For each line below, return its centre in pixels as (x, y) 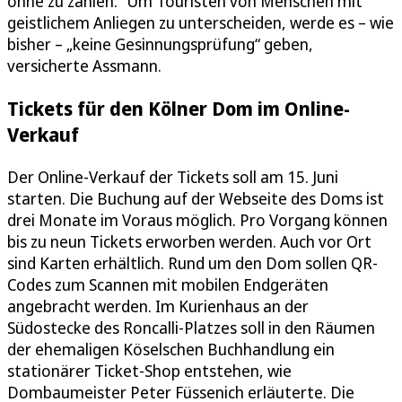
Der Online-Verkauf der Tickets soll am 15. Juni (173, 177)
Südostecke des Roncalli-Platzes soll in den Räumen (191, 328)
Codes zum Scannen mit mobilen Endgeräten (168, 285)
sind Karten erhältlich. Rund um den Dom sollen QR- (192, 263)
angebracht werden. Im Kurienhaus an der (158, 306)
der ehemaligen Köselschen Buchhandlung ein (171, 350)
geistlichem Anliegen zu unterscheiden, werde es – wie (201, 23)
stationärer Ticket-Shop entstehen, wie (149, 371)
